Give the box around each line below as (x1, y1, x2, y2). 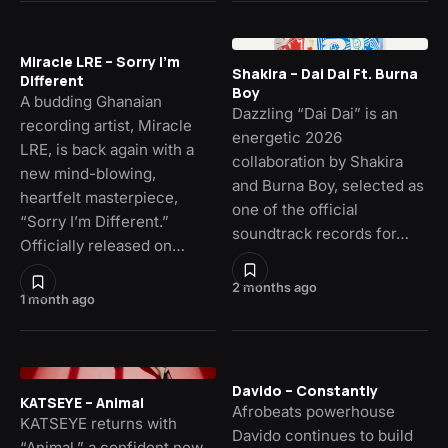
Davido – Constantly (232, 381, 378, 401)
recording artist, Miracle (20, 116, 192, 136)
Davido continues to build (232, 426, 413, 446)
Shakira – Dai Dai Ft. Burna (232, 64, 418, 84)
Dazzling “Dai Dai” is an (232, 104, 398, 124)
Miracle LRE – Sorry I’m (20, 52, 180, 72)
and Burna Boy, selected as (232, 176, 424, 196)
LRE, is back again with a (20, 140, 194, 160)
